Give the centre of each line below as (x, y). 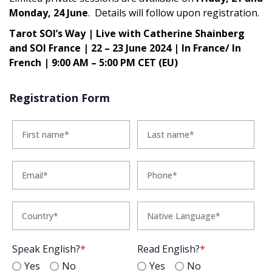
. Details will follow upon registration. (174, 13)
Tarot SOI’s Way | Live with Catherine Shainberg (127, 34)
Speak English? (46, 249)
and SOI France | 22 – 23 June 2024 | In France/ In (125, 48)
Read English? (168, 249)
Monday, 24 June (49, 13)
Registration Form (59, 98)
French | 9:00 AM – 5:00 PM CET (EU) (93, 63)
